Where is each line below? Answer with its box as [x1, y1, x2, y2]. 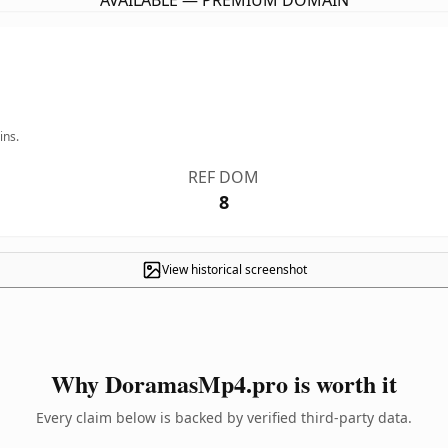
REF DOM [188, 166, 260, 188]
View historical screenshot [161, 261, 307, 278]
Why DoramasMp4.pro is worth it [51, 366, 397, 401]
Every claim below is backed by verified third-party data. [36, 408, 412, 427]
